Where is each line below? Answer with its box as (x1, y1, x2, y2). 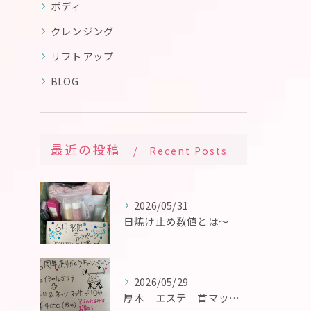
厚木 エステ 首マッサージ (229, 290, 239, 305)
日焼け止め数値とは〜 (124, 214, 229, 228)
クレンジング (51, 24, 115, 38)
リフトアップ (51, 49, 115, 63)
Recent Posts (149, 144, 228, 158)
